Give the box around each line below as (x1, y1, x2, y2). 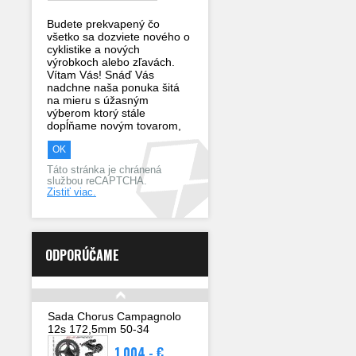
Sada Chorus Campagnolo (48, 310, 181, 323)
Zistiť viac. (47, 187, 96, 198)
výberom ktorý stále (47, 106, 145, 119)
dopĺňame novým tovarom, (47, 119, 181, 132)
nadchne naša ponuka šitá (47, 81, 180, 94)
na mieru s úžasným (47, 94, 149, 106)
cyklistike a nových (47, 43, 140, 56)
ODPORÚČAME (45, 246, 119, 265)
